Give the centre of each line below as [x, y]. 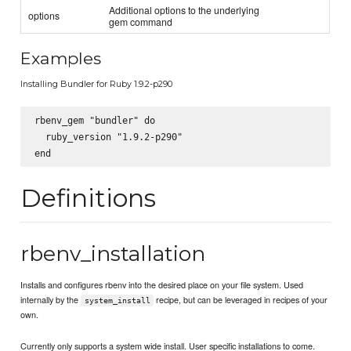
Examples [61, 59]
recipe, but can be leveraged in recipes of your [241, 299]
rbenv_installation [113, 253]
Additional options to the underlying [185, 9]
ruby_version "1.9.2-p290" [108, 136]
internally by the [51, 299]
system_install [117, 300]
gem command [141, 21]
